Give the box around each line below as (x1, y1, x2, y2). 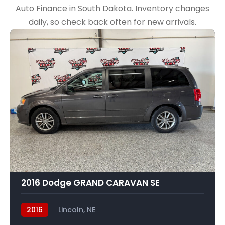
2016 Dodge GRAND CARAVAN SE (21, 176, 160, 189)
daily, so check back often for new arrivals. (29, 16, 196, 28)
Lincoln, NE (58, 204, 95, 215)
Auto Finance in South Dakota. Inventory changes (16, 3, 209, 14)
